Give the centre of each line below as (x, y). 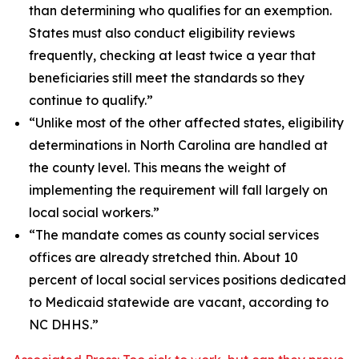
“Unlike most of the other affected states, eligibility (186, 123)
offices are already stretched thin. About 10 (163, 257)
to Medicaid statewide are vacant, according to (179, 302)
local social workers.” (94, 212)
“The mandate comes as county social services (174, 235)
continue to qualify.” (91, 100)
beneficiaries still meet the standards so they (167, 78)
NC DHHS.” (64, 325)
